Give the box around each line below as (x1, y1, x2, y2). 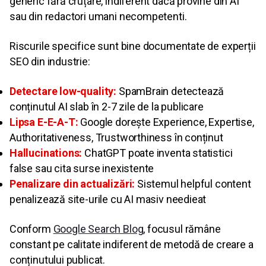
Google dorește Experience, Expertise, (78, 116, 254, 129)
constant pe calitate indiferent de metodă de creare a (9, 238, 254, 251)
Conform (9, 223, 53, 236)
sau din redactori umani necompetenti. (9, 10, 187, 23)
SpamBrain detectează (116, 85, 224, 98)
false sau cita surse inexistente (9, 162, 154, 175)
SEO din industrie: (9, 55, 90, 68)
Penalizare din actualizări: (9, 178, 135, 191)
